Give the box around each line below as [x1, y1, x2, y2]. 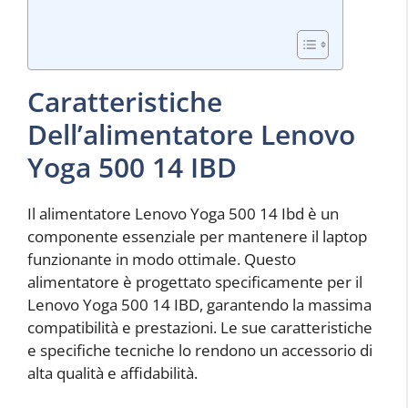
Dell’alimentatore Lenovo [27, 115, 355, 153]
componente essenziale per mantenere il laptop [27, 225, 367, 247]
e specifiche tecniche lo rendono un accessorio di [27, 339, 372, 361]
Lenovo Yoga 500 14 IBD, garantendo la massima [27, 293, 372, 315]
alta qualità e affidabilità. [27, 362, 198, 383]
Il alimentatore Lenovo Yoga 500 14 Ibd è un [27, 202, 339, 224]
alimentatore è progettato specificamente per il [27, 270, 362, 292]
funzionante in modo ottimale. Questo [27, 248, 296, 270]
